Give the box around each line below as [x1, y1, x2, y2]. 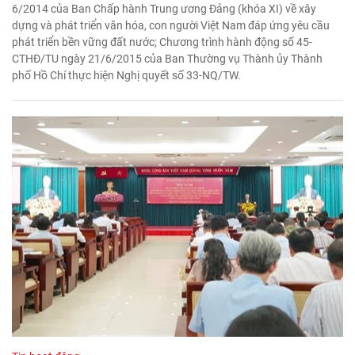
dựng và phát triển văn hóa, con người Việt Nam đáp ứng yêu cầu [12, 18, 330, 32]
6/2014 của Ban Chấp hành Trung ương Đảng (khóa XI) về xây [12, 2, 316, 15]
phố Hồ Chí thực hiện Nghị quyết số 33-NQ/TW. [12, 68, 241, 82]
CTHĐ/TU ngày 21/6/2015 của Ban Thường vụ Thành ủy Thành [12, 52, 323, 65]
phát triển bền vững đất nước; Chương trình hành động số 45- [12, 35, 312, 48]
